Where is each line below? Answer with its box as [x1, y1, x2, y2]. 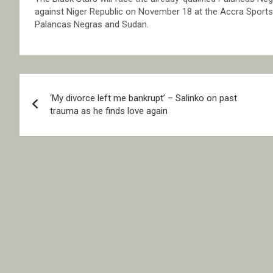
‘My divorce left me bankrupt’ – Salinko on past [50, 93, 237, 104]
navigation [19, 99, 110, 122]
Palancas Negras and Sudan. [35, 19, 149, 30]
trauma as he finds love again [50, 105, 168, 117]
